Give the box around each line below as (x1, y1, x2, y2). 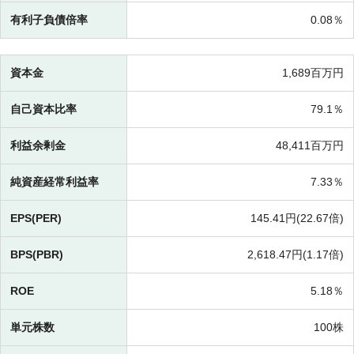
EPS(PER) (10, 212, 62, 225)
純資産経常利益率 (10, 175, 99, 189)
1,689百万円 (282, 66, 344, 80)
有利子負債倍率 (10, 13, 88, 27)
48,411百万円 (276, 139, 344, 153)
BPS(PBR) (10, 248, 63, 262)
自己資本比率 (10, 103, 77, 116)
